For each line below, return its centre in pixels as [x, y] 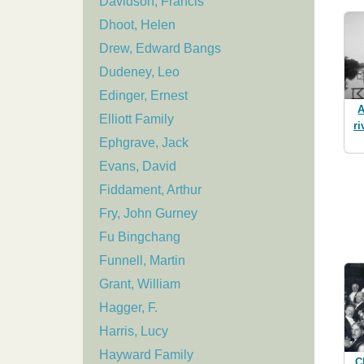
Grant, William [140, 284]
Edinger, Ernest [143, 96]
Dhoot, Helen [137, 25]
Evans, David [138, 167]
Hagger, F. [128, 308]
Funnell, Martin [142, 261]
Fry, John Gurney [148, 214]
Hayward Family [146, 355]
